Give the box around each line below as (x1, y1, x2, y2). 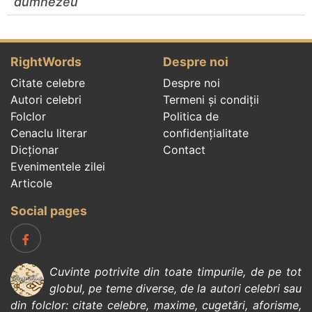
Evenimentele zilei (10, 159, 105, 173)
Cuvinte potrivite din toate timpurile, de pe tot (49, 264, 302, 279)
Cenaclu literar (10, 125, 87, 140)
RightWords (10, 54, 81, 69)
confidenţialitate (163, 125, 249, 140)
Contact (163, 142, 205, 157)
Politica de (163, 109, 219, 123)
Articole (10, 175, 52, 190)
